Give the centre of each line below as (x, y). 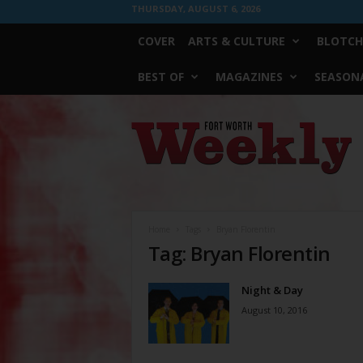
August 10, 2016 (274, 310)
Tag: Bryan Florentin (239, 253)
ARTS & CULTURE (236, 41)
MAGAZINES (249, 77)
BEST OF (160, 77)
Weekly (147, 143)
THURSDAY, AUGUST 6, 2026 (195, 9)
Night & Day (272, 290)
